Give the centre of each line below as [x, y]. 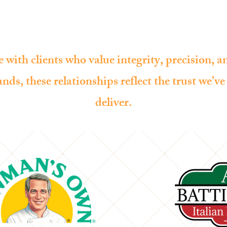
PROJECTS [188, 16]
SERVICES [130, 16]
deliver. [113, 104]
